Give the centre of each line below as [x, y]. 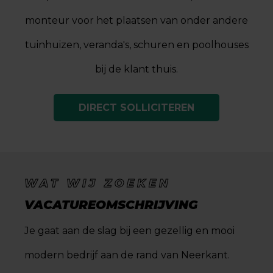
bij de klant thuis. [136, 69]
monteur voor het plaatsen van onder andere [136, 20]
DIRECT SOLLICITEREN [136, 107]
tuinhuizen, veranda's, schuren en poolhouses [136, 45]
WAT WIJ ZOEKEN [98, 183]
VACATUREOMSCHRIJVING [111, 205]
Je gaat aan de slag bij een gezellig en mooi [129, 231]
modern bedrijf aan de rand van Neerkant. [127, 255]
